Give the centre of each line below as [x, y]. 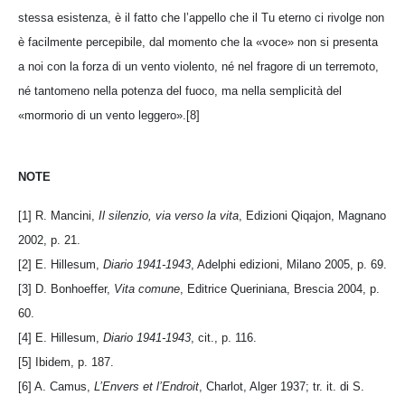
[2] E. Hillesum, [61, 264]
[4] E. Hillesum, [61, 337]
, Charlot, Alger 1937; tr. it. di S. [282, 386]
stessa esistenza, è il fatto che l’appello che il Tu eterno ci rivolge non [201, 17]
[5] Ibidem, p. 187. [66, 362]
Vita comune [147, 288]
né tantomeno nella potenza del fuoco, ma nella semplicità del [180, 90]
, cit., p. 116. [224, 337]
